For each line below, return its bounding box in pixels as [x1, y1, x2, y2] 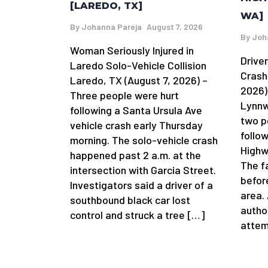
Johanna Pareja [81, 21, 142, 32]
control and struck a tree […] [70, 208, 205, 221]
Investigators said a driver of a [70, 178, 213, 191]
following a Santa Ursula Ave [70, 103, 202, 117]
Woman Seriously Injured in [70, 43, 194, 57]
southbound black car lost [70, 193, 190, 206]
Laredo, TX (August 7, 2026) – [70, 73, 208, 87]
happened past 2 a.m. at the [70, 148, 201, 162]
